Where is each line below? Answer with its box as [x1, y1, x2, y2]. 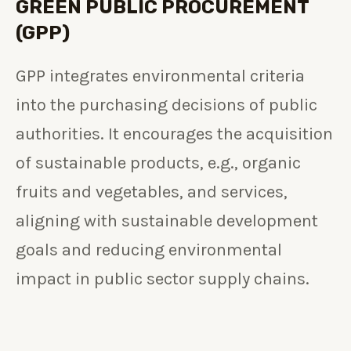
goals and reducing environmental [16, 240, 282, 261]
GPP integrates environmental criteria [16, 66, 305, 87]
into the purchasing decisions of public [16, 95, 317, 116]
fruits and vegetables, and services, [16, 182, 288, 203]
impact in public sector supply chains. [16, 269, 309, 290]
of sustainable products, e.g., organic [16, 153, 301, 174]
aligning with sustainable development [16, 211, 318, 232]
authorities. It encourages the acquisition [16, 124, 333, 145]
